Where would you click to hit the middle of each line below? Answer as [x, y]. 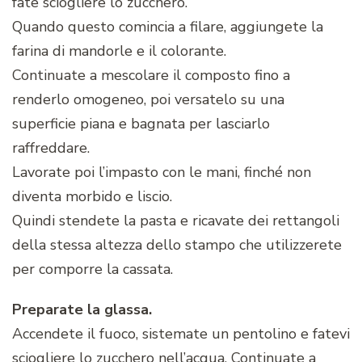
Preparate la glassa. [82, 310]
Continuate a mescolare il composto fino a [151, 76]
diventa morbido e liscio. [92, 197]
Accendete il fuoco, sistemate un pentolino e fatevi [181, 334]
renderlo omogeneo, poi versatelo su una [148, 100]
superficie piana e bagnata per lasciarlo [141, 124]
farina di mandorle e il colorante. [119, 51]
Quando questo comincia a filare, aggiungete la [168, 27]
